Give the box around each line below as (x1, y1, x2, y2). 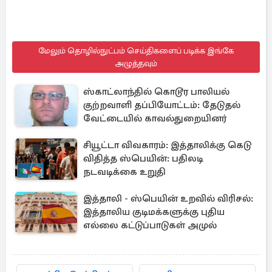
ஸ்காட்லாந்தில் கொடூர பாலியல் (83, 86, 229, 98)
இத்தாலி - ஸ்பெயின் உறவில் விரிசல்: (83, 192, 253, 205)
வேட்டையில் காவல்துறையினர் (83, 112, 226, 124)
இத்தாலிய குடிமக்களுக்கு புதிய (83, 206, 225, 218)
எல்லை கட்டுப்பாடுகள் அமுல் (83, 219, 217, 231)
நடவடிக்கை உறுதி (83, 166, 166, 178)
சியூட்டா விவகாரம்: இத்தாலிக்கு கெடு (83, 139, 251, 151)
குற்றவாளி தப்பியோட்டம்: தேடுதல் (83, 99, 240, 111)
